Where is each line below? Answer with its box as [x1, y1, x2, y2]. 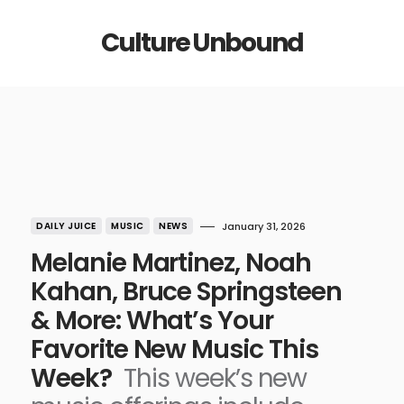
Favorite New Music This [31, 332, 318, 367]
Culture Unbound [101, 25, 303, 60]
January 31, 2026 [222, 219, 306, 234]
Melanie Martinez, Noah [31, 245, 311, 280]
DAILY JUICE [36, 219, 96, 233]
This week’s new [124, 361, 308, 396]
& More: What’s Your [31, 303, 274, 338]
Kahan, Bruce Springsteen [31, 274, 342, 309]
